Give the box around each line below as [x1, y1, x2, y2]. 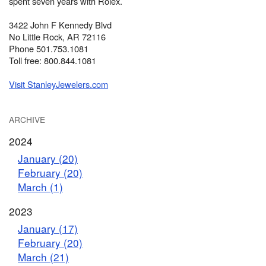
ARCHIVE [9, 113, 45, 125]
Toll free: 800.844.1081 [9, 53, 96, 66]
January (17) [18, 221, 78, 236]
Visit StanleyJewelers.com [9, 77, 108, 90]
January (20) [18, 150, 78, 166]
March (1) [18, 179, 63, 194]
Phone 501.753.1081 [9, 42, 88, 55]
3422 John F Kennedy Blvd [9, 18, 112, 31]
